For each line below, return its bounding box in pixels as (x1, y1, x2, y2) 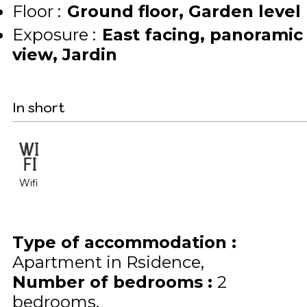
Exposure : (12, 25, 96, 45)
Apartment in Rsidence (12, 252, 201, 272)
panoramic (210, 25, 303, 45)
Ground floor (67, 1, 179, 21)
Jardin (62, 45, 117, 64)
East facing (102, 25, 200, 45)
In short (12, 99, 64, 116)
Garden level (188, 1, 301, 21)
